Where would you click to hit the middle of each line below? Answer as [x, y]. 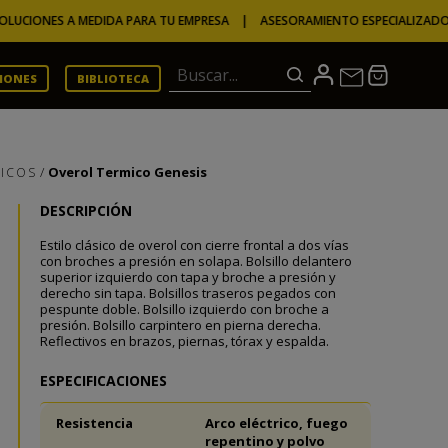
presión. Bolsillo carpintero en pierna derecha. [180, 325]
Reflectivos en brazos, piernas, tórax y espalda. [184, 341]
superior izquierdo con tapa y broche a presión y [187, 277]
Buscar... [198, 67]
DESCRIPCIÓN [85, 210]
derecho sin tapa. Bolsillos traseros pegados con [187, 293]
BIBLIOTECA [112, 78]
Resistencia [94, 422]
